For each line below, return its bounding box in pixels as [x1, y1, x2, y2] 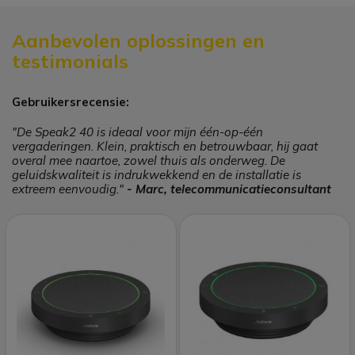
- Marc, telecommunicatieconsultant [127, 181, 331, 197]
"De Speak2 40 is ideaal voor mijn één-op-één [12, 124, 263, 139]
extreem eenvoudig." [12, 181, 127, 197]
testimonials [12, 49, 128, 73]
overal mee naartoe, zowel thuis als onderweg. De [12, 153, 285, 168]
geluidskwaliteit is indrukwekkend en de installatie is [12, 167, 301, 182]
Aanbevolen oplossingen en [12, 29, 265, 52]
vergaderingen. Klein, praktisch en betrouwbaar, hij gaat [12, 139, 318, 154]
